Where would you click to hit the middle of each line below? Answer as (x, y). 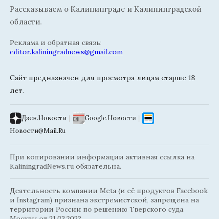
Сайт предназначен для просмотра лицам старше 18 (102, 77)
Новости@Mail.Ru (38, 131)
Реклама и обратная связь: (56, 42)
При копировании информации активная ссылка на (102, 157)
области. (26, 22)
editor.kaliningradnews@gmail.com (66, 52)
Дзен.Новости (44, 118)
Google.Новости (110, 118)
